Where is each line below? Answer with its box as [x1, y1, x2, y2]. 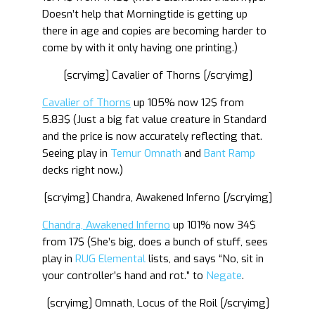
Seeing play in [42, 146, 110, 160]
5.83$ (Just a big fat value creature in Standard [42, 112, 266, 127]
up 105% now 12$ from [131, 96, 244, 110]
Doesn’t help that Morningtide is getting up [42, 7, 247, 21]
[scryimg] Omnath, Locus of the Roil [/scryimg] [46, 296, 269, 310]
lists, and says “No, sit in [146, 252, 264, 266]
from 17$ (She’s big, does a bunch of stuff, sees [42, 235, 268, 249]
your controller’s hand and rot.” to [42, 269, 206, 283]
